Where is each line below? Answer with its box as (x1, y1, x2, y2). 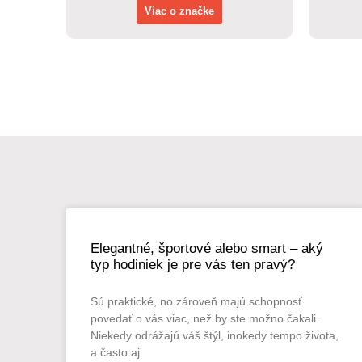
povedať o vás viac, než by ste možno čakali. (90, 312, 319, 326)
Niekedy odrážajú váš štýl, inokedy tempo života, (90, 329, 339, 343)
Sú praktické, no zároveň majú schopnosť (90, 295, 302, 309)
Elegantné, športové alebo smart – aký (90, 241, 323, 257)
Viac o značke (145, 5, 214, 18)
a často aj (90, 346, 140, 360)
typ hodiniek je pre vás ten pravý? (90, 257, 295, 273)
